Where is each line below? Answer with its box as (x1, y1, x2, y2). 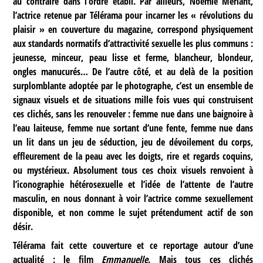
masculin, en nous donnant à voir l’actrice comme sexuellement (13, 191, 254, 205)
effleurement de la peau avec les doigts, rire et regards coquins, (13, 149, 254, 163)
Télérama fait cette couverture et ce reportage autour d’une (13, 238, 254, 252)
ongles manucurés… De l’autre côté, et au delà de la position (13, 65, 254, 78)
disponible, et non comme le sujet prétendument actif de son (13, 205, 254, 219)
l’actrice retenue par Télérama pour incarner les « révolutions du (13, 8, 254, 22)
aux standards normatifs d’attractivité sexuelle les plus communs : (13, 36, 254, 50)
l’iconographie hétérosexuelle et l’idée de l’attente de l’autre (13, 177, 254, 191)
